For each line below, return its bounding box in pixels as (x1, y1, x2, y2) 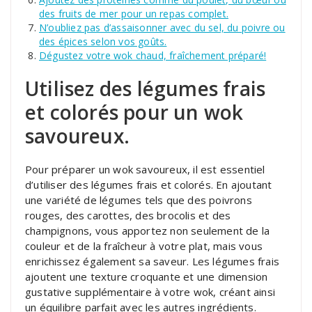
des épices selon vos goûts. (39, 34, 167, 48)
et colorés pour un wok (25, 98, 244, 125)
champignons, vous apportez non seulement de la (25, 223, 270, 237)
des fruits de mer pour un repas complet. (39, 6, 228, 20)
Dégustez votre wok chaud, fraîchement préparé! (39, 48, 267, 62)
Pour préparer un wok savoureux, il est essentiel (25, 162, 265, 176)
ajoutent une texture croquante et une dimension (25, 269, 268, 283)
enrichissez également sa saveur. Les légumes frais (25, 253, 280, 268)
